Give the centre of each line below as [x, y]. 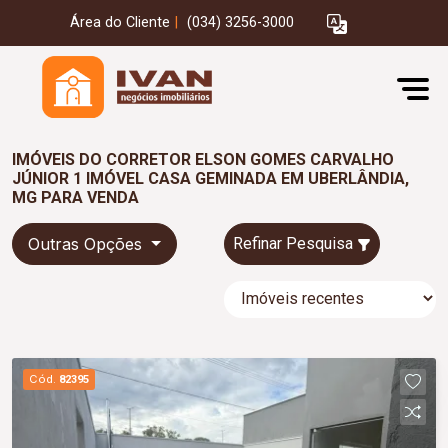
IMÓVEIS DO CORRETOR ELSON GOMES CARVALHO [203, 159]
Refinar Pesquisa [295, 243]
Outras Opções [87, 244]
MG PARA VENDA [75, 197]
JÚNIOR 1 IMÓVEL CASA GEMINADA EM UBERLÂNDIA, [210, 178]
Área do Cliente [120, 23]
